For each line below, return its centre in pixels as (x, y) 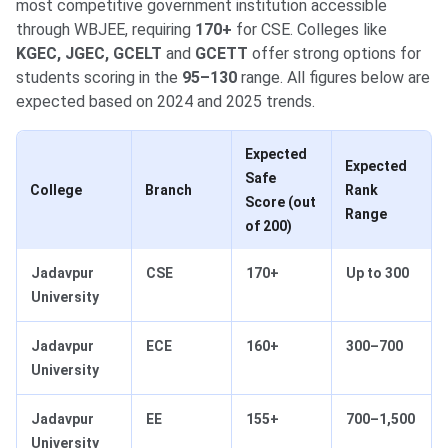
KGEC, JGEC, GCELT (89, 54)
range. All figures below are (333, 78)
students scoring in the (99, 78)
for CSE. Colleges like (309, 30)
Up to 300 (377, 273)
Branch (168, 190)
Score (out (280, 202)
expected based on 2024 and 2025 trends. (165, 102)
